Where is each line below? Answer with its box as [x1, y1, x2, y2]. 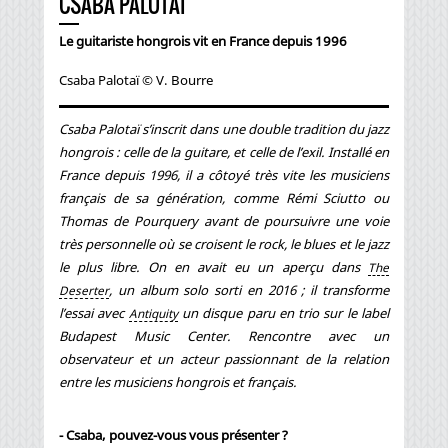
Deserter [59, 282, 109, 298]
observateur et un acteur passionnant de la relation [59, 349, 389, 368]
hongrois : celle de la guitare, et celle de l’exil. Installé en [59, 142, 389, 161]
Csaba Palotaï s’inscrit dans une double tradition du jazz [59, 119, 389, 138]
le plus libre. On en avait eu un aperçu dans [59, 257, 368, 276]
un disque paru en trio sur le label [177, 303, 390, 322]
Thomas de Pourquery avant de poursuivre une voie [59, 211, 389, 230]
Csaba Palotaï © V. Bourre [59, 70, 213, 89]
